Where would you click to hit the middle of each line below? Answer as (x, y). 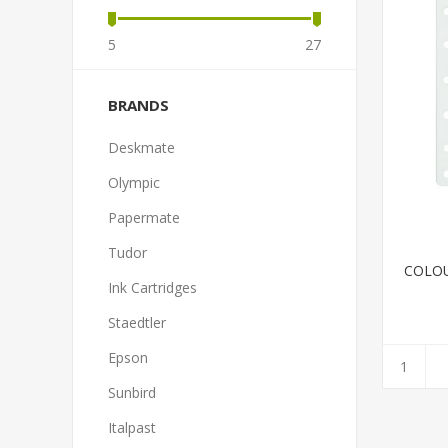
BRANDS (138, 105)
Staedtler (137, 322)
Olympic (134, 182)
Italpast (132, 427)
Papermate (144, 217)
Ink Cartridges (152, 287)
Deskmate (141, 147)
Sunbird (132, 392)
